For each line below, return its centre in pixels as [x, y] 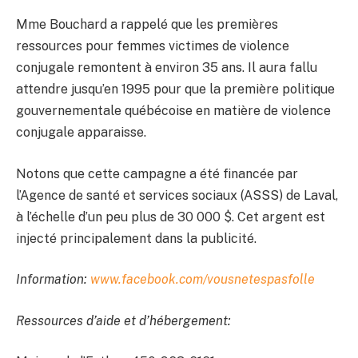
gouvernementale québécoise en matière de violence [173, 110]
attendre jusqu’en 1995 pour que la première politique [175, 89]
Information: [53, 280]
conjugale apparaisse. [81, 132]
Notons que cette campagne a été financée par [157, 173]
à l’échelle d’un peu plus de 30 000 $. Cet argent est [171, 217]
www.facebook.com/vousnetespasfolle [203, 280]
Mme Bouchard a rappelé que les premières [147, 24]
